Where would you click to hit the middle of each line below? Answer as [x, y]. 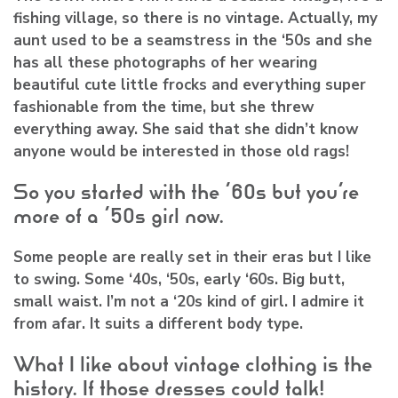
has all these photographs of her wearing [165, 62]
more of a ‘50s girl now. [119, 215]
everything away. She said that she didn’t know [186, 129]
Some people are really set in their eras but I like [192, 257]
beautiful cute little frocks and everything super [190, 84]
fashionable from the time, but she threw [164, 107]
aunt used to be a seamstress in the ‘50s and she [193, 40]
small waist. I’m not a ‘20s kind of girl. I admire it [189, 301]
